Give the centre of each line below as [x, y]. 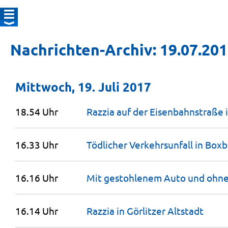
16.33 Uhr [37, 145]
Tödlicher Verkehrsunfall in [146, 145]
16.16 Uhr [37, 178]
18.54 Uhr [37, 111]
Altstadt [186, 211]
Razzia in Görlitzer [127, 211]
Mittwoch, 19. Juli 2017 [83, 87]
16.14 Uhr [37, 211]
